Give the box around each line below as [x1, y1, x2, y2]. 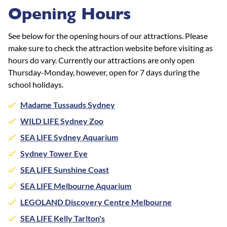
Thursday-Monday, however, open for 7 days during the [8, 67, 200, 78]
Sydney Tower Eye [20, 148, 88, 159]
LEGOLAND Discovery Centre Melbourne [20, 197, 172, 207]
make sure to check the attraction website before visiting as [8, 43, 213, 53]
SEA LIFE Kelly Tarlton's [20, 213, 105, 223]
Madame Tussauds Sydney [20, 100, 115, 110]
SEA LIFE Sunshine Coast [20, 165, 109, 175]
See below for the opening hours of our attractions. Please [8, 31, 208, 41]
